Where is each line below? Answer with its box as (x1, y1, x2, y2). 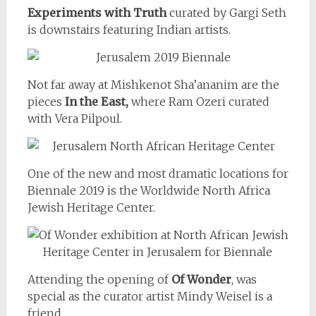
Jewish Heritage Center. (27, 200, 155, 214)
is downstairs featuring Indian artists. (27, 22, 231, 37)
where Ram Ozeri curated (128, 94, 269, 109)
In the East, (61, 94, 128, 109)
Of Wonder (168, 272, 231, 286)
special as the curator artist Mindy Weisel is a (27, 288, 272, 303)
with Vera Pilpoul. (27, 111, 122, 126)
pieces (27, 94, 62, 109)
